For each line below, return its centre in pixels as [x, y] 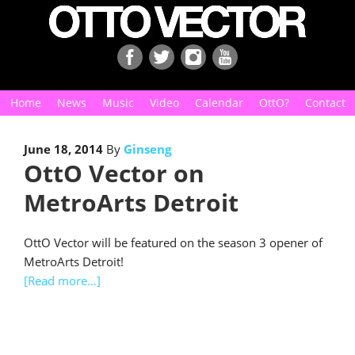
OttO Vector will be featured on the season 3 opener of [173, 242]
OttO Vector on [114, 173]
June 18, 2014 [63, 149]
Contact [325, 103]
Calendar [219, 103]
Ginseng [147, 149]
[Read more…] [62, 281]
